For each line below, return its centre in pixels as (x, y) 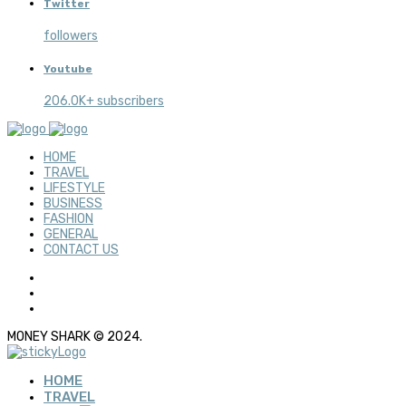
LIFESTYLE (74, 188)
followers (71, 35)
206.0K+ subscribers (104, 101)
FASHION (68, 218)
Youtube (68, 69)
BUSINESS (73, 203)
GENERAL (71, 234)
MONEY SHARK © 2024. (75, 336)
